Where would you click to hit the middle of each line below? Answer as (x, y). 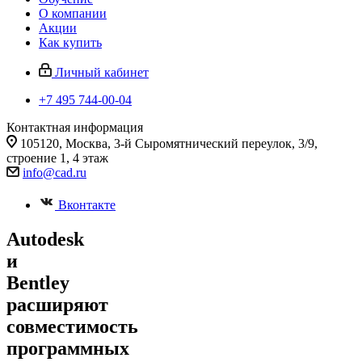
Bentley (38, 282)
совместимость (72, 326)
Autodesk (45, 239)
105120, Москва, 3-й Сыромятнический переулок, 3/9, (167, 143)
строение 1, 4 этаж (57, 158)
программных (68, 348)
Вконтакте (85, 205)
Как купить (70, 42)
